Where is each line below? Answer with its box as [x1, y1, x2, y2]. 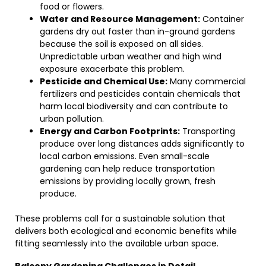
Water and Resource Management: [40, 13, 200, 25]
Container [200, 13, 244, 25]
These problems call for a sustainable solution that [15, 213, 226, 224]
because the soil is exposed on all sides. [40, 38, 203, 50]
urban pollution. [40, 113, 104, 125]
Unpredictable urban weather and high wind [40, 50, 221, 62]
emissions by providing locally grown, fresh [40, 175, 216, 187]
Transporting [180, 125, 235, 137]
